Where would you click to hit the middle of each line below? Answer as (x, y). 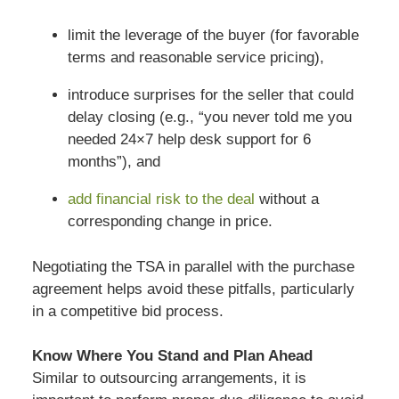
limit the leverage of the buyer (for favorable (213, 36)
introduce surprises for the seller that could (210, 95)
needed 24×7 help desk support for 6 (189, 140)
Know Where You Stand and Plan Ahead (172, 356)
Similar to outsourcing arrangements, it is (169, 379)
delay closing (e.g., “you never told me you (209, 118)
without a (289, 199)
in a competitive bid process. (127, 311)
